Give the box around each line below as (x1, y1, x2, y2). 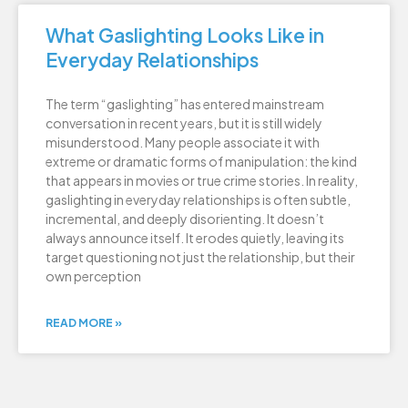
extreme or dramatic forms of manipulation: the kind (46, 152, 357, 169)
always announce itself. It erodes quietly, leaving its (46, 229, 344, 246)
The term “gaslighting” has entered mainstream (46, 95, 324, 112)
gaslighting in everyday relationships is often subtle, (46, 190, 351, 208)
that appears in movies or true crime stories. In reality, (46, 171, 358, 189)
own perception (46, 267, 141, 284)
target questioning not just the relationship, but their (46, 248, 355, 265)
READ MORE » (46, 315, 122, 330)
